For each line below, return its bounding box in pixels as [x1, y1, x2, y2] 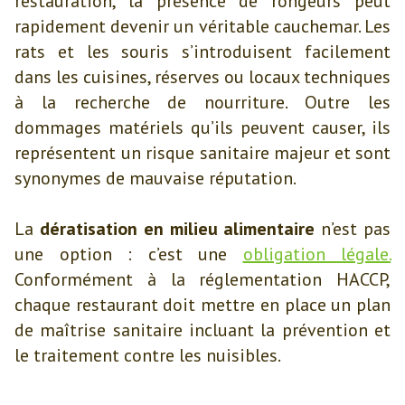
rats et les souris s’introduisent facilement [14, 40, 391, 63]
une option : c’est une [14, 242, 243, 266]
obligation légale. [242, 242, 391, 266]
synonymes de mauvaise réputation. [14, 166, 297, 190]
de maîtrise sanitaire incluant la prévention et [14, 318, 391, 342]
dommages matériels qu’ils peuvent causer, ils [14, 116, 391, 139]
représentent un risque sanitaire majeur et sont [14, 141, 391, 165]
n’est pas [315, 217, 391, 240]
